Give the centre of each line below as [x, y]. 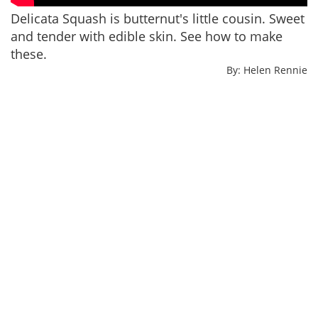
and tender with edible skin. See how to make [147, 36]
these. [29, 54]
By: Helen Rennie [267, 70]
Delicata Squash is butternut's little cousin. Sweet [158, 18]
